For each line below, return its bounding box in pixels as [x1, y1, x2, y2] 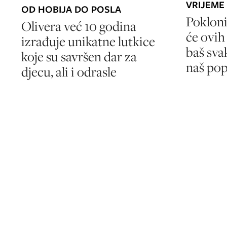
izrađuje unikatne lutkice [21, 32, 155, 51]
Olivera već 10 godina [21, 17, 136, 35]
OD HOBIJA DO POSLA [21, 3, 121, 17]
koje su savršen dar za [21, 48, 137, 66]
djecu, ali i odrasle [21, 63, 117, 81]
